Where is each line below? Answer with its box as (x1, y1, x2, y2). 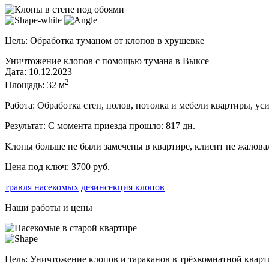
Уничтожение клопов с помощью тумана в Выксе (5, 56, 209, 67)
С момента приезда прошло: (48, 121, 166, 131)
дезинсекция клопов (81, 182, 165, 193)
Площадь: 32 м (5, 80, 65, 91)
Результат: (5, 121, 46, 131)
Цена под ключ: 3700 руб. (5, 162, 110, 172)
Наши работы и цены (5, 202, 92, 213)
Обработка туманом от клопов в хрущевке (30, 35, 204, 46)
